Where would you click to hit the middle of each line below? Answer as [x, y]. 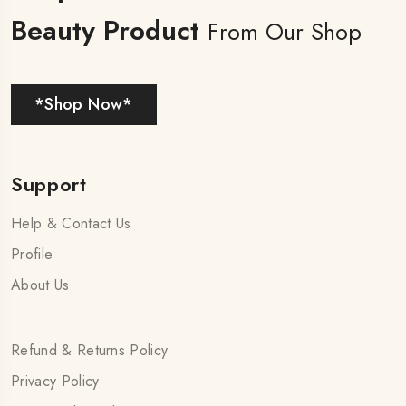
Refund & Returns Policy [90, 350]
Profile [32, 254]
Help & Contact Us [71, 223]
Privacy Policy [55, 381]
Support [49, 184]
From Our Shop [285, 31]
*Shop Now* [84, 104]
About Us [40, 285]
